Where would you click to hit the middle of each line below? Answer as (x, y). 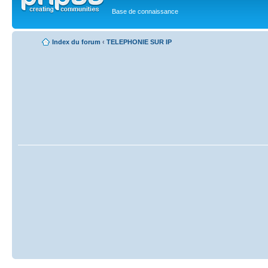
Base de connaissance (145, 12)
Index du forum (76, 42)
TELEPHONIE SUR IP (139, 42)
